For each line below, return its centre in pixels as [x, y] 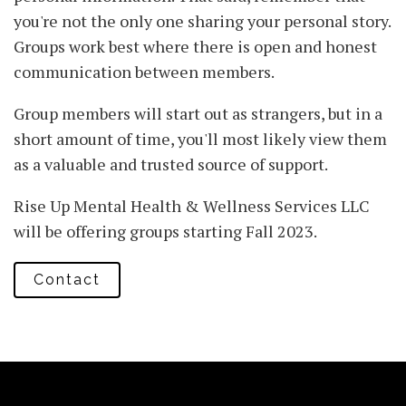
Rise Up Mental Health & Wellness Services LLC [192, 206]
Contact [67, 280]
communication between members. [144, 72]
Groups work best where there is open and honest [195, 47]
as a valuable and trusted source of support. [171, 164]
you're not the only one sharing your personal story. [202, 21]
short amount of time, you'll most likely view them [200, 139]
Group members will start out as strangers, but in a [198, 114]
